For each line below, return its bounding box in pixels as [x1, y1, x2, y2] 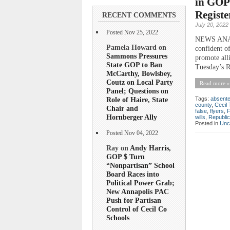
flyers [210, 107, 224, 114]
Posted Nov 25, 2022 [106, 29, 158, 36]
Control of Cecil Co [106, 205, 167, 214]
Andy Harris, [130, 144, 171, 152]
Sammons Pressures [106, 51, 167, 60]
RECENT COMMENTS [102, 11, 176, 19]
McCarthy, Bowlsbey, [106, 69, 172, 78]
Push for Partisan [106, 196, 161, 205]
